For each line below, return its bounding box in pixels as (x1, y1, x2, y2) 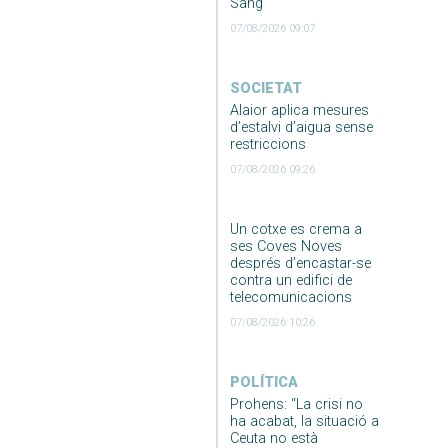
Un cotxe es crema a (229, 220, 362, 238)
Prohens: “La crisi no (229, 395, 363, 413)
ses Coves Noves (229, 237, 342, 255)
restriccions (229, 135, 306, 153)
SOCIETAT (229, 79, 302, 97)
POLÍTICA (229, 373, 298, 391)
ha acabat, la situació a (229, 412, 379, 430)
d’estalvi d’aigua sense (229, 118, 373, 136)
